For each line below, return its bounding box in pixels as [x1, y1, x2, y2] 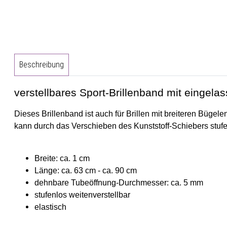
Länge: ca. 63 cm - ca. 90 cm [34, 166, 137, 175]
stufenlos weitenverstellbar [34, 190, 130, 199]
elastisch [34, 202, 66, 211]
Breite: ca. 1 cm [34, 154, 90, 163]
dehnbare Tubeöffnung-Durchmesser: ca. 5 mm [34, 178, 203, 187]
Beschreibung [19, 59, 64, 69]
